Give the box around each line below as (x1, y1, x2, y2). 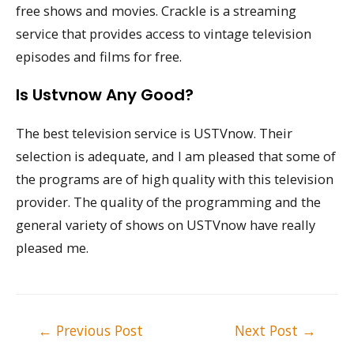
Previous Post (52, 320, 144, 340)
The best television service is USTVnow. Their (16, 124, 292, 143)
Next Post (234, 320, 302, 340)
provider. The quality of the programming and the (16, 193, 321, 212)
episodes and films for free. (16, 47, 182, 66)
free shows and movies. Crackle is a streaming (16, 2, 296, 21)
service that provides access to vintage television (16, 24, 311, 43)
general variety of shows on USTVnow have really (16, 216, 315, 235)
